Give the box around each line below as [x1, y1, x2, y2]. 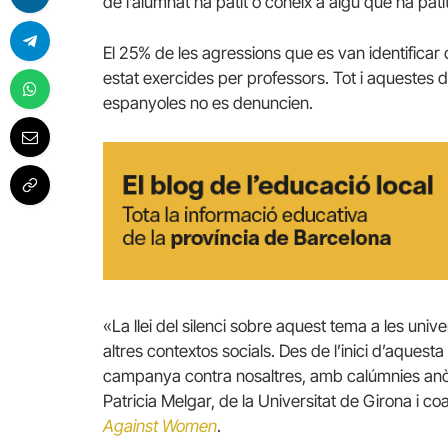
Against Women [103, 415, 217, 436]
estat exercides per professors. [103, 68, 329, 89]
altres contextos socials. [103, 340, 275, 361]
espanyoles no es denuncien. [103, 93, 313, 114]
